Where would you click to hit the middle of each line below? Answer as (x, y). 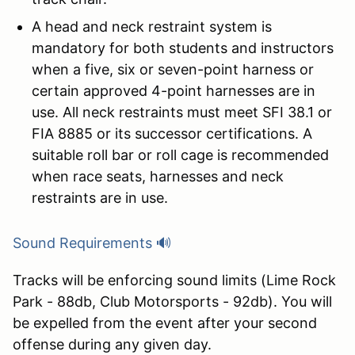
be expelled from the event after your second (165, 323)
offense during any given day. (112, 344)
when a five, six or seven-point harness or (173, 69)
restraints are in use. (100, 197)
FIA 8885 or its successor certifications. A (172, 133)
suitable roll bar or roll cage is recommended (180, 155)
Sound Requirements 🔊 (92, 242)
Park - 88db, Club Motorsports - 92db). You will (172, 301)
